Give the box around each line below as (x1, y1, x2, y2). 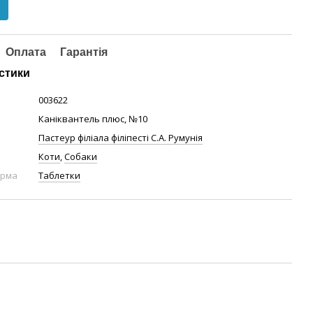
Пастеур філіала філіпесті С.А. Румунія (38, 131, 203, 144)
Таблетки (38, 169, 81, 182)
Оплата (6, 46, 47, 58)
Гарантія (60, 46, 108, 58)
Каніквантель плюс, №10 (38, 112, 148, 125)
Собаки (64, 150, 98, 163)
